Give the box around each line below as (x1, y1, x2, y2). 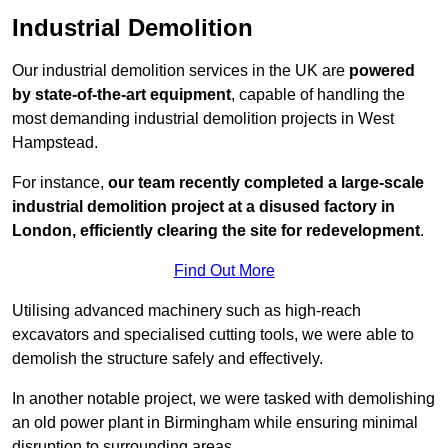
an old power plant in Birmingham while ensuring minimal (12, 414, 418, 432)
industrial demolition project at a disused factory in (12, 198, 395, 216)
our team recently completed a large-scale (108, 174, 424, 192)
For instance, (12, 174, 108, 192)
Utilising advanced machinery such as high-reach (12, 302, 361, 320)
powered (349, 62, 415, 80)
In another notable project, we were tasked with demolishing (12, 390, 435, 408)
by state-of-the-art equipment (12, 86, 231, 104)
